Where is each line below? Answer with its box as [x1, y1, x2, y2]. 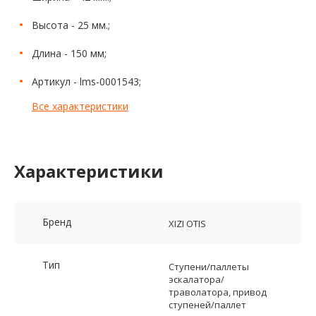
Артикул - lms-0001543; [32, 75, 141, 89]
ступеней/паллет [169, 298, 246, 312]
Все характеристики [32, 99, 128, 114]
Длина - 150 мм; [32, 47, 107, 61]
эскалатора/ [169, 273, 224, 286]
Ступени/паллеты [169, 260, 249, 274]
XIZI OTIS [169, 217, 206, 231]
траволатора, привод [169, 286, 267, 299]
